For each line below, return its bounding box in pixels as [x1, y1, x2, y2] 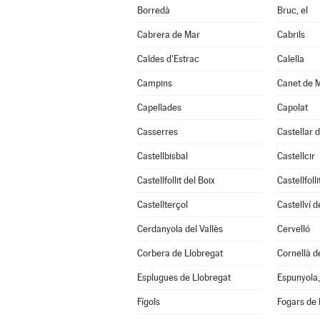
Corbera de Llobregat [136, 248, 223, 259]
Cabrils [276, 29, 305, 40]
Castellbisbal [136, 151, 188, 161]
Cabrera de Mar [136, 29, 200, 40]
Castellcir [276, 151, 315, 161]
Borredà [136, 5, 170, 16]
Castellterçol [136, 199, 188, 210]
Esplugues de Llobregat [136, 272, 231, 283]
